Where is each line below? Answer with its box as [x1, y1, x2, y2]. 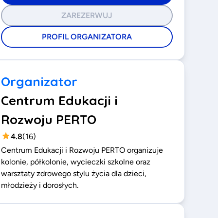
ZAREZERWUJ [61, 11, 113, 20]
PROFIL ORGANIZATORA [42, 32, 132, 41]
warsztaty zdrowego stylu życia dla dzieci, [1, 169, 147, 178]
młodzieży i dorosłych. [1, 181, 79, 190]
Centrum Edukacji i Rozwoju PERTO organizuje [1, 145, 163, 155]
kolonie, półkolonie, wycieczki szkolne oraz [1, 157, 151, 166]
